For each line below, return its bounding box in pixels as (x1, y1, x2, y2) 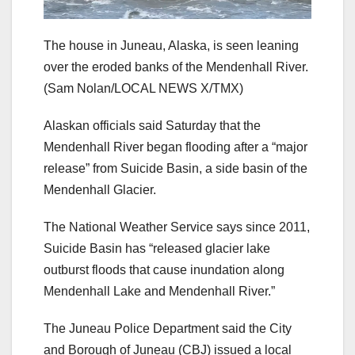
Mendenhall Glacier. (44, 183, 159, 197)
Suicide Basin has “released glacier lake (44, 242, 270, 256)
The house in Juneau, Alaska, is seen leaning (44, 39, 299, 53)
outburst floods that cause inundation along (44, 263, 284, 277)
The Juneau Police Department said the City (44, 322, 292, 336)
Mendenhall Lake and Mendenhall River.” (44, 284, 278, 299)
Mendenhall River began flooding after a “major (44, 140, 307, 155)
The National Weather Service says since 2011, (44, 220, 310, 235)
